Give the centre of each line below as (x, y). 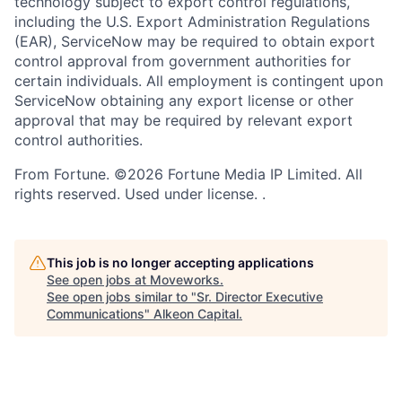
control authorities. (79, 140)
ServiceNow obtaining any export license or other (184, 101)
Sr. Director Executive (260, 297)
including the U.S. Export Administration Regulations (192, 22)
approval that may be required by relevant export (184, 121)
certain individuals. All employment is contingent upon (199, 81)
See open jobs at (98, 280)
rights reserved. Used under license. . (140, 194)
